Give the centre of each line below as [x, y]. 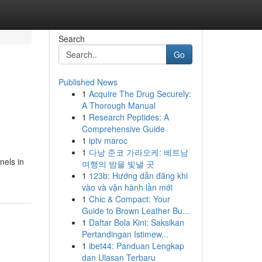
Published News [88, 82]
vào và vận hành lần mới [127, 187]
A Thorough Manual [118, 105]
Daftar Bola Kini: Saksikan [136, 222]
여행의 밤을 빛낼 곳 [118, 164]
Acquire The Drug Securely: [140, 94]
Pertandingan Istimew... [125, 234]
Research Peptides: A [129, 117]
